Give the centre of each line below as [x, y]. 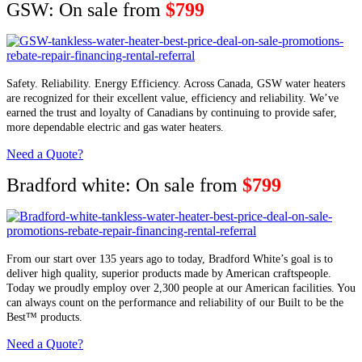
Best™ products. [44, 317]
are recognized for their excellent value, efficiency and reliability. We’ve [173, 98]
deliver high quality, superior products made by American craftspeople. [169, 273]
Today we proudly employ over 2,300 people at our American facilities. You [181, 288]
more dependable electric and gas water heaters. [115, 127]
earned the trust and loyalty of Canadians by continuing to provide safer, [172, 112]
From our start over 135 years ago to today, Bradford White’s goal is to [170, 259]
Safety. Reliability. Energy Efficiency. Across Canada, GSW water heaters [176, 83]
